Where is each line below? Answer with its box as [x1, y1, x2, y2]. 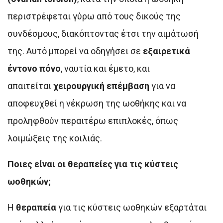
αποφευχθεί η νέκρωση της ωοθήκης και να [7, 98, 186, 109]
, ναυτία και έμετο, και [61, 63, 150, 74]
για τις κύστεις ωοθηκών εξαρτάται [56, 202, 207, 213]
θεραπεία [16, 202, 56, 213]
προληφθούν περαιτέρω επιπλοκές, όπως [7, 115, 178, 126]
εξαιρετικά [143, 46, 190, 57]
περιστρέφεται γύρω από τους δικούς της [7, 11, 181, 22]
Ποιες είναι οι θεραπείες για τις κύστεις [7, 159, 178, 170]
